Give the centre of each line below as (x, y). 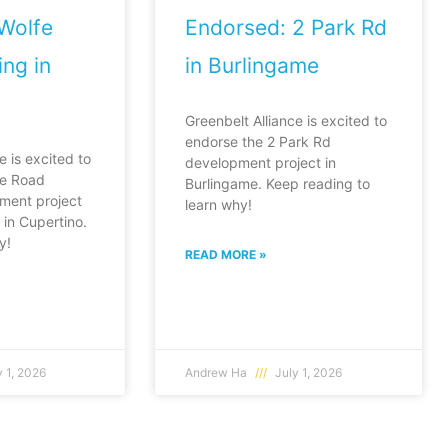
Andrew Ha (218, 372)
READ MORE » (226, 254)
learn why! (219, 204)
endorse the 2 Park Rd (258, 141)
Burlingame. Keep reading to (278, 183)
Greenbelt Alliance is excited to (286, 120)
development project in (261, 162)
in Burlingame (252, 65)
